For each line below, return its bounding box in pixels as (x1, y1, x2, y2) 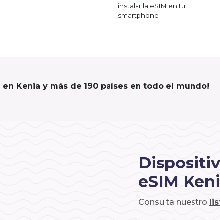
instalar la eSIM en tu (118, 1, 185, 10)
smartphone (118, 11, 159, 19)
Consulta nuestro (138, 197, 209, 207)
